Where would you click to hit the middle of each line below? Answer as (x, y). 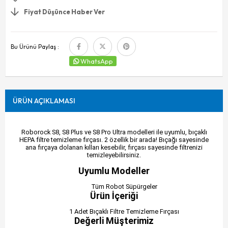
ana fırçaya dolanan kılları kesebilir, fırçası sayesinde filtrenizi (114, 148)
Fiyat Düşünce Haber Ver (64, 11)
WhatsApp (96, 61)
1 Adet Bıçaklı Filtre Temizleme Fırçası (124, 211)
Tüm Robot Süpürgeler (124, 187)
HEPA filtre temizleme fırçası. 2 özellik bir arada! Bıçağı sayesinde (114, 140)
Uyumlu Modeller (114, 171)
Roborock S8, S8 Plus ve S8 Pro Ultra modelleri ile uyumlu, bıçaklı (114, 132)
